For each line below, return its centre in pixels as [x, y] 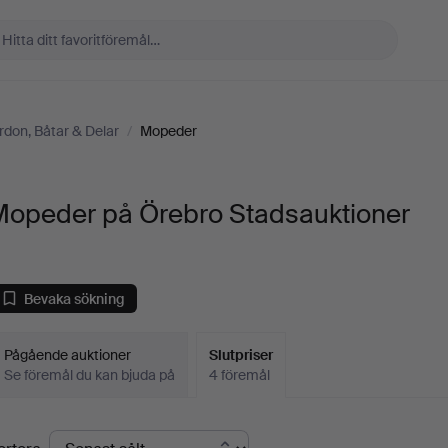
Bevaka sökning [75, 298]
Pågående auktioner [68, 355]
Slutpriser [241, 355]
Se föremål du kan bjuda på [90, 375]
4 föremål [240, 375]
